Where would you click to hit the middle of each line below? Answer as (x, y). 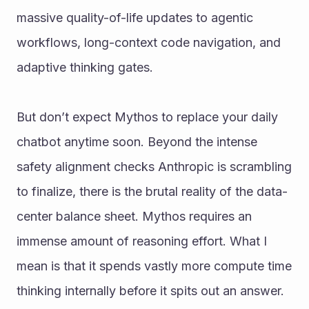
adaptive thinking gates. (85, 67)
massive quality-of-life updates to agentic (135, 17)
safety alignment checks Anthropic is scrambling (154, 166)
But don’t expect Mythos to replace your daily (147, 117)
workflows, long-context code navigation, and (149, 42)
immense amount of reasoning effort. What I (142, 241)
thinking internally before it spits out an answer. (150, 290)
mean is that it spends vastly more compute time (154, 266)
